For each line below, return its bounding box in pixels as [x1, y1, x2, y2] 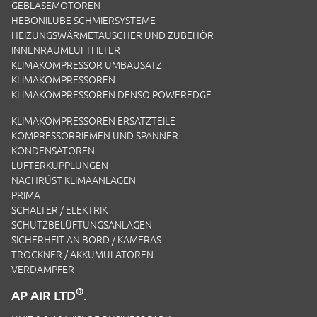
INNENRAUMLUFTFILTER [11, 45, 120, 56]
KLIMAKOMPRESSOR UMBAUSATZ [11, 59, 162, 71]
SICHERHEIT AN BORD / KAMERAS [11, 234, 161, 246]
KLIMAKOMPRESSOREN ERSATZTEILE [11, 115, 175, 127]
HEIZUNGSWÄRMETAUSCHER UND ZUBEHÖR [11, 30, 214, 41]
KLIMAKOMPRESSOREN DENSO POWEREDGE [11, 89, 212, 100]
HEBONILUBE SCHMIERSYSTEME [11, 15, 156, 26]
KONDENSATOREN [11, 145, 95, 156]
